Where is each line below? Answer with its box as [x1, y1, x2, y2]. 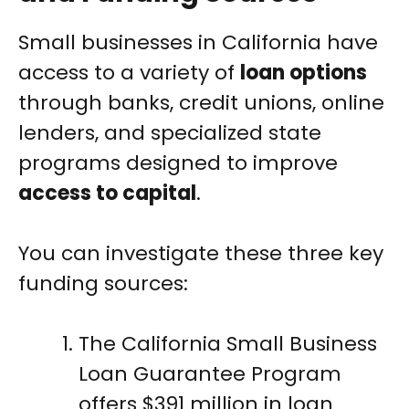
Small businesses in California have [18, 28, 378, 58]
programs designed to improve [18, 149, 338, 178]
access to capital [18, 179, 196, 208]
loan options [240, 58, 367, 88]
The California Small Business [79, 330, 377, 359]
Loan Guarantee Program [79, 360, 341, 389]
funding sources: [18, 269, 188, 299]
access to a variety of [18, 58, 240, 88]
